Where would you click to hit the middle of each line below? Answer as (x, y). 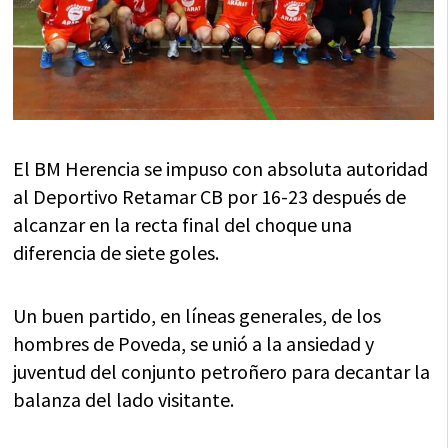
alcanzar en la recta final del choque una (183, 225)
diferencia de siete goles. (116, 253)
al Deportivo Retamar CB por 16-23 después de (210, 197)
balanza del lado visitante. (124, 400)
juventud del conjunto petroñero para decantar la (222, 372)
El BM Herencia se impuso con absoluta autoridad (221, 169)
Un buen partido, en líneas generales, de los (197, 316)
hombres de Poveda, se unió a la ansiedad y (194, 344)
